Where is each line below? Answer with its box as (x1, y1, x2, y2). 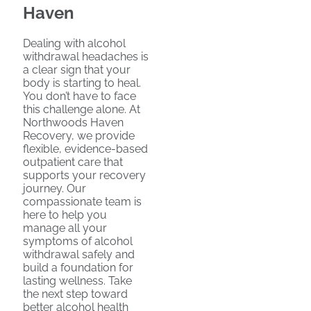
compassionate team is (23, 195, 142, 208)
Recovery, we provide (23, 129, 135, 142)
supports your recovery (23, 169, 146, 182)
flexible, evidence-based (23, 142, 148, 155)
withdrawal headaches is (23, 50, 149, 63)
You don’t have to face (23, 90, 136, 103)
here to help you (23, 208, 107, 221)
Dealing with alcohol (23, 37, 126, 50)
